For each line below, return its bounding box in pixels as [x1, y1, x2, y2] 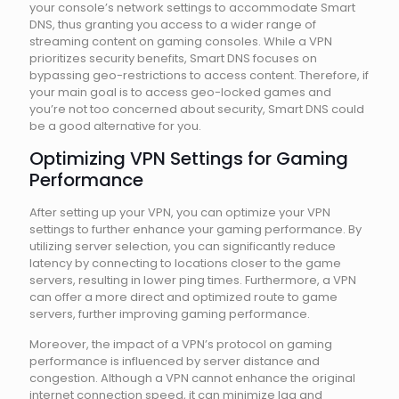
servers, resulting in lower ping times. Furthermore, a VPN [29, 272, 356, 289]
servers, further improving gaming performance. [29, 305, 310, 322]
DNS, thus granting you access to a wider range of [29, 16, 316, 33]
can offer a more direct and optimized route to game [29, 289, 338, 305]
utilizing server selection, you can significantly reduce [29, 238, 336, 255]
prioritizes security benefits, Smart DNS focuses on [29, 50, 317, 67]
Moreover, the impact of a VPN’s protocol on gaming [29, 336, 332, 353]
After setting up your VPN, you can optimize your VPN [29, 204, 330, 221]
